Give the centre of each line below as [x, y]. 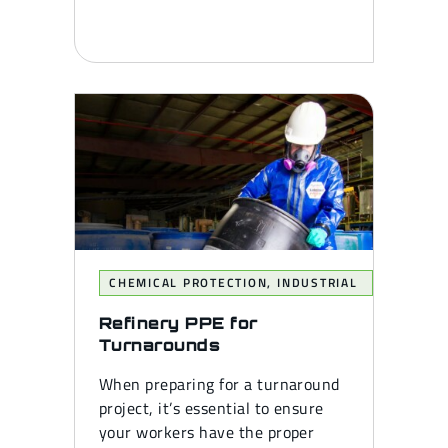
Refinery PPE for [178, 323]
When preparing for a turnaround [219, 384]
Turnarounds [160, 345]
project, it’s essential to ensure [211, 408]
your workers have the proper [207, 432]
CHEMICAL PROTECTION [188, 283]
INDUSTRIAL [317, 283]
